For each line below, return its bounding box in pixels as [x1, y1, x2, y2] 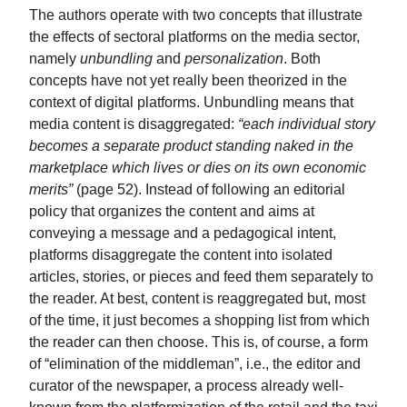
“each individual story [238, 114, 375, 132]
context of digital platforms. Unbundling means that [29, 93, 353, 110]
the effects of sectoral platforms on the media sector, [29, 27, 360, 45]
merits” [29, 180, 73, 197]
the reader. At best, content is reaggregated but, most [29, 289, 365, 306]
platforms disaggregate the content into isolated [29, 245, 333, 263]
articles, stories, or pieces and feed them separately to [29, 267, 373, 284]
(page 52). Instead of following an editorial [73, 180, 345, 197]
